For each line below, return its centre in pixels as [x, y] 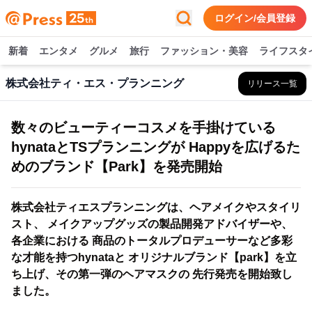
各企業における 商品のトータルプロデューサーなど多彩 [152, 241]
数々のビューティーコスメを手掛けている [143, 127]
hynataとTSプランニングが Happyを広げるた [156, 147]
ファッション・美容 [204, 51]
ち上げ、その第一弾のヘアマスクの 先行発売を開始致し [152, 274]
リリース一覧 [272, 84]
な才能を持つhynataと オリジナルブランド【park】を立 [154, 257]
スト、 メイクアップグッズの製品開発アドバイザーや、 [152, 224]
